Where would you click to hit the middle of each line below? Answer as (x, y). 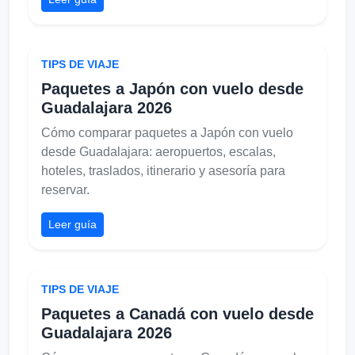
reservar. (65, 189)
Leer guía (73, 224)
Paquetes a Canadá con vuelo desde (177, 313)
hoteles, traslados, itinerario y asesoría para (163, 170)
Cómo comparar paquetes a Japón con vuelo (167, 132)
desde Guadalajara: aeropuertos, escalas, (158, 151)
